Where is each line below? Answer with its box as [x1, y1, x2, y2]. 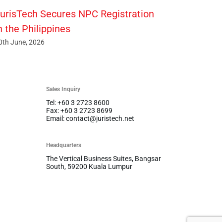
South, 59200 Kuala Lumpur [46, 163, 132, 171]
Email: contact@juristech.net [46, 114, 134, 123]
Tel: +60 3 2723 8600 [46, 99, 110, 107]
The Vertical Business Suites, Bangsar [46, 155, 161, 163]
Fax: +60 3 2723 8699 [46, 107, 112, 115]
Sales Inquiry [46, 86, 80, 93]
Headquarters [46, 142, 81, 149]
